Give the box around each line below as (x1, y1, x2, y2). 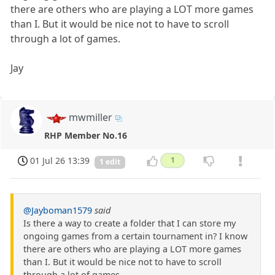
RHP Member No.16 (44, 130, 128, 142)
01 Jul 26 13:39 (30, 155, 90, 167)
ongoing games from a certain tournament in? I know (23, 230, 247, 242)
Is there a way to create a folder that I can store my (23, 217, 236, 229)
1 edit (99, 157, 120, 168)
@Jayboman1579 (23, 204, 92, 216)
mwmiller (69, 110, 112, 125)
